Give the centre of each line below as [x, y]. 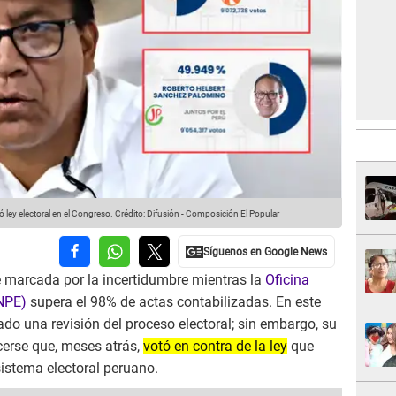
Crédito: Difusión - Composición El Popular [196, 214]
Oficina [287, 280]
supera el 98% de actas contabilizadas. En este [174, 302]
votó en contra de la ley [215, 346]
